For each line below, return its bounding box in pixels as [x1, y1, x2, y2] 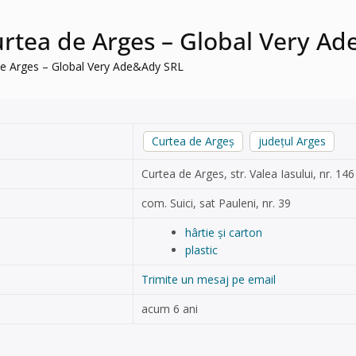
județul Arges [258, 133, 326, 149]
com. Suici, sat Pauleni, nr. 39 [141, 195, 291, 211]
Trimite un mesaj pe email [141, 272, 276, 287]
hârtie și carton [184, 225, 262, 240]
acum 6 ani [141, 301, 198, 316]
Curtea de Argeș [152, 133, 234, 149]
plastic [184, 242, 218, 257]
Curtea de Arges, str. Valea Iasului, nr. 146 [141, 166, 354, 181]
